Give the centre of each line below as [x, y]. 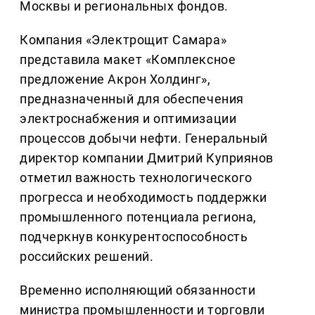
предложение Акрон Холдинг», [115, 79]
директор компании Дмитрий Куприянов [147, 158]
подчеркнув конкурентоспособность [134, 237]
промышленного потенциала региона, [138, 217]
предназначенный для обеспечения [132, 99]
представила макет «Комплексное [128, 60]
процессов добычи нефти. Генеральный [144, 139]
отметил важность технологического [136, 178]
